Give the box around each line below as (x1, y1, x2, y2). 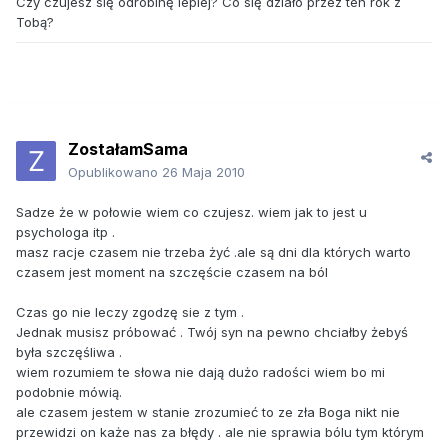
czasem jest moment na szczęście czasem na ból (16, 264, 328, 281)
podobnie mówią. (16, 384, 122, 401)
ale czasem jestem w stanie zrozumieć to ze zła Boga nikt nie (16, 404, 400, 421)
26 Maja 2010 (162, 164, 245, 181)
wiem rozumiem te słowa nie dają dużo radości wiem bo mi (16, 364, 385, 381)
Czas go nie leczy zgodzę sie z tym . (16, 304, 244, 321)
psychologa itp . (16, 224, 115, 241)
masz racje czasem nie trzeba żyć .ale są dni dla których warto (16, 244, 411, 261)
